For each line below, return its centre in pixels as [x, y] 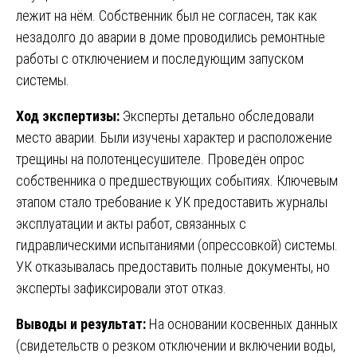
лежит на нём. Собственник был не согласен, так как [167, 15]
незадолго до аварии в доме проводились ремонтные [171, 37]
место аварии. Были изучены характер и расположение [174, 137]
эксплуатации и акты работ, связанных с [131, 223]
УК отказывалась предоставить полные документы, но [173, 266]
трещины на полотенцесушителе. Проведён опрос [160, 159]
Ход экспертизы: [68, 116]
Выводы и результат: [81, 324]
